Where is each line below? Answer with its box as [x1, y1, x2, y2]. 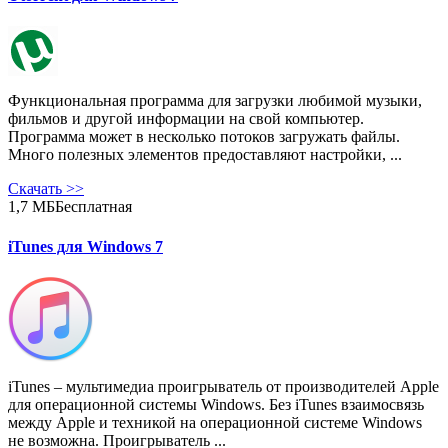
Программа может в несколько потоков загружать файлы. [8, 128, 400, 146]
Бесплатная [55, 198, 132, 216]
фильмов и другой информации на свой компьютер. [8, 110, 364, 128]
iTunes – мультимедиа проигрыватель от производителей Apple [8, 377, 439, 395]
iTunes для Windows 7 [8, 237, 163, 255]
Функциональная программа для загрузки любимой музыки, [8, 92, 422, 110]
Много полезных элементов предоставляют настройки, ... [8, 146, 402, 164]
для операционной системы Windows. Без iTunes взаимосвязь [8, 395, 424, 413]
